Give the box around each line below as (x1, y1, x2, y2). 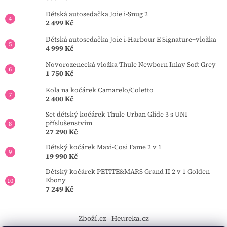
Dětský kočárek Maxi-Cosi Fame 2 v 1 (46, 143, 162, 152)
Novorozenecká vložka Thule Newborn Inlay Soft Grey (46, 60, 216, 69)
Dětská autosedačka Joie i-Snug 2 (46, 10, 148, 19)
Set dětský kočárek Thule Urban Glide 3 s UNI (46, 110, 187, 119)
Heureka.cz (111, 213, 149, 224)
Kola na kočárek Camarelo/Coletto (46, 86, 154, 95)
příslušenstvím (46, 119, 92, 128)
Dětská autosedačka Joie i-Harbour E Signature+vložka (46, 35, 216, 44)
